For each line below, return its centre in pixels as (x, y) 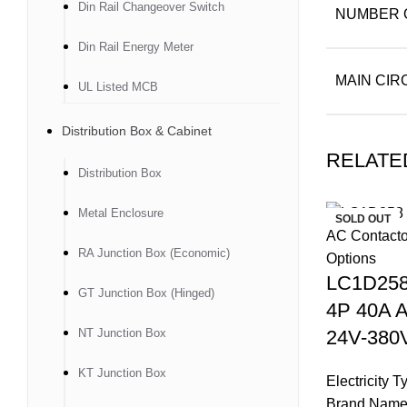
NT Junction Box (122, 333)
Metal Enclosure (121, 213)
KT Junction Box (122, 373)
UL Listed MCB (118, 87)
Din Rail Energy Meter (136, 47)
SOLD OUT (362, 219)
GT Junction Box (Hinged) (146, 293)
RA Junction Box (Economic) (154, 253)
